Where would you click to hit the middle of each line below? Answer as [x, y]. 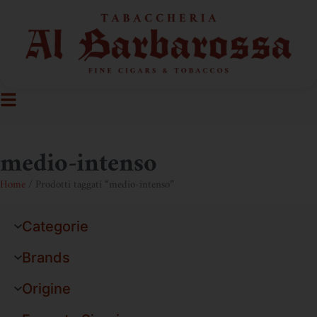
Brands [46, 258]
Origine [46, 289]
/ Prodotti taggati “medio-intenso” [100, 185]
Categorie [55, 227]
